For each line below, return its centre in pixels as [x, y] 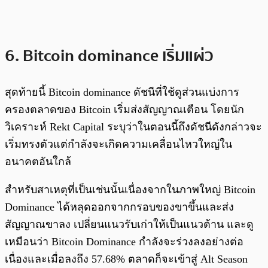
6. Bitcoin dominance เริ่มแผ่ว [109, 56]
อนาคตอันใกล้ [38, 161]
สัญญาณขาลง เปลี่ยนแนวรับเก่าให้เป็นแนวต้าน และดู [129, 224]
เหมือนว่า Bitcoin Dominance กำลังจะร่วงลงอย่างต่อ [124, 241]
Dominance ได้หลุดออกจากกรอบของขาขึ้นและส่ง [119, 207]
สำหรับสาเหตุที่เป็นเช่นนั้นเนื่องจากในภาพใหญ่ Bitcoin [130, 189]
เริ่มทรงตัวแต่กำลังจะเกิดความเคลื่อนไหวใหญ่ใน [118, 144]
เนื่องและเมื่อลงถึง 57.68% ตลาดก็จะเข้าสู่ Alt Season [126, 259]
